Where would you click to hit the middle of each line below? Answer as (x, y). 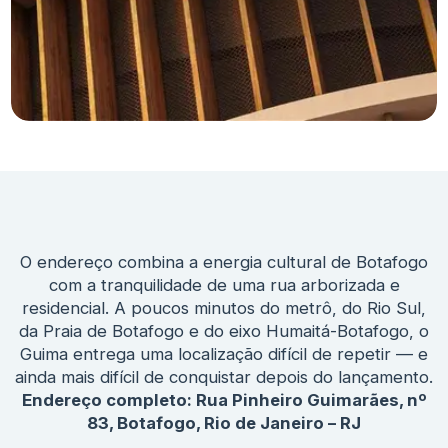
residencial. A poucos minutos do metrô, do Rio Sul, (224, 308)
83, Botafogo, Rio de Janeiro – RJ (224, 423)
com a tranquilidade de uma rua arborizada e (224, 285)
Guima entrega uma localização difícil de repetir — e (224, 354)
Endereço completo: (108, 400)
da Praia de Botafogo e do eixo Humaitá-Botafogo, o (224, 331)
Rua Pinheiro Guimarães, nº (311, 400)
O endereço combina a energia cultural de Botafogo (224, 262)
